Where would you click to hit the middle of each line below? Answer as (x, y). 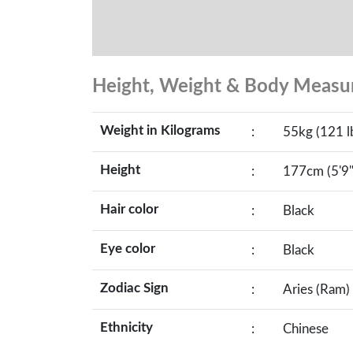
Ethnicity (126, 327)
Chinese (306, 329)
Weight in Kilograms (160, 130)
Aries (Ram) (316, 290)
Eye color (128, 249)
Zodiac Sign (134, 288)
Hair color (129, 209)
